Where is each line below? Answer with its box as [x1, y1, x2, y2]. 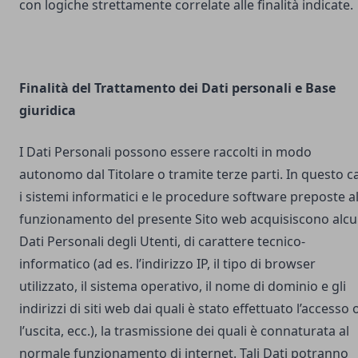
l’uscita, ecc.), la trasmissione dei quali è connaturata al [19, 322, 349, 340]
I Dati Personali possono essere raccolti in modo [19, 143, 312, 161]
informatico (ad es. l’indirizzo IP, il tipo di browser [19, 255, 316, 272]
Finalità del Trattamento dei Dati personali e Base [19, 79, 336, 97]
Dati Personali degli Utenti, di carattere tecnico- [19, 233, 305, 250]
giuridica [19, 101, 76, 119]
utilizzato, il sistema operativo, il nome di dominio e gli [19, 277, 346, 295]
